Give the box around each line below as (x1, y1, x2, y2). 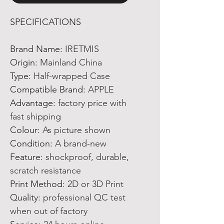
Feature (10, 151, 40, 162)
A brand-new (55, 138, 106, 149)
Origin (10, 57, 35, 68)
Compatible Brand (10, 84, 83, 95)
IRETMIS (65, 43, 99, 54)
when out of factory (10, 205, 87, 216)
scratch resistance (10, 165, 81, 176)
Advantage (10, 97, 53, 108)
